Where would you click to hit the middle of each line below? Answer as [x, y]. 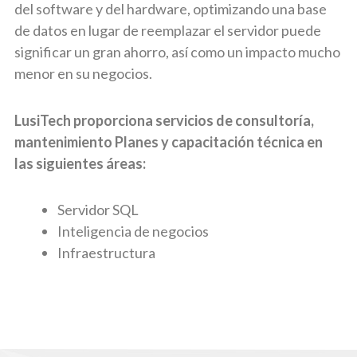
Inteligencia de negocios [133, 231]
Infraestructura [106, 253]
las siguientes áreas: [80, 163]
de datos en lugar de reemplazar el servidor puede [168, 30]
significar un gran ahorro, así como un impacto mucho [177, 52]
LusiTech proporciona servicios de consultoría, [164, 120]
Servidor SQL [98, 210]
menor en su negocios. [83, 73]
